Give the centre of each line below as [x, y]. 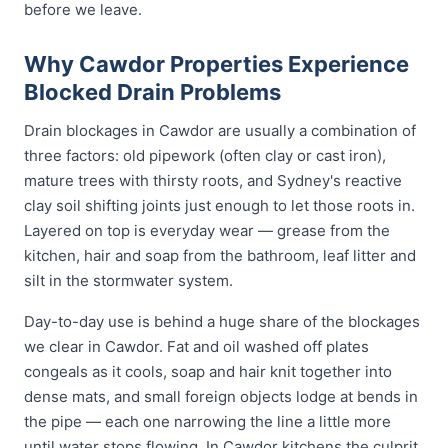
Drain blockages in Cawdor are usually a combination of [220, 130]
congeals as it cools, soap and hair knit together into [208, 371]
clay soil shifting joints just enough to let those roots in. [219, 205]
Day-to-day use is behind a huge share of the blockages [222, 321]
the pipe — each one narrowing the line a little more [207, 421]
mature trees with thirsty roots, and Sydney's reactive [213, 180]
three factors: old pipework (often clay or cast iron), [205, 155]
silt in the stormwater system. [128, 280]
